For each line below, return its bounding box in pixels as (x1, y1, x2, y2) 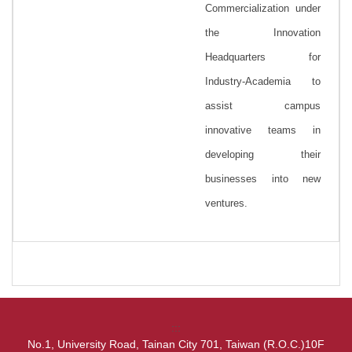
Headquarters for (205, 50, 321, 63)
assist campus (205, 99, 321, 112)
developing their (205, 148, 321, 160)
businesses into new (205, 172, 321, 185)
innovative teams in (205, 123, 321, 136)
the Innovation (205, 26, 321, 38)
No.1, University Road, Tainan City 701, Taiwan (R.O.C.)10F (27, 337, 324, 350)
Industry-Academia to (205, 75, 321, 87)
